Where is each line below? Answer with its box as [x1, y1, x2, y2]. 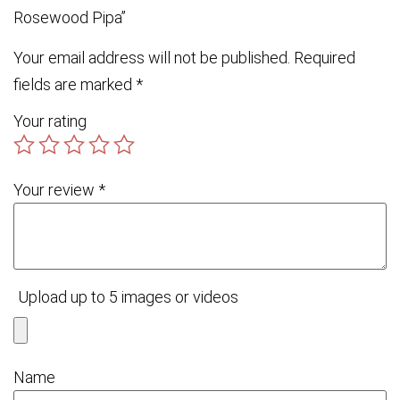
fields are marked [13, 74, 136, 94]
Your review [13, 179, 98, 199]
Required [294, 47, 355, 67]
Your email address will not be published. [13, 47, 290, 67]
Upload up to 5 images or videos [18, 287, 238, 306]
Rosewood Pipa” [13, 7, 126, 27]
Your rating [13, 111, 87, 130]
